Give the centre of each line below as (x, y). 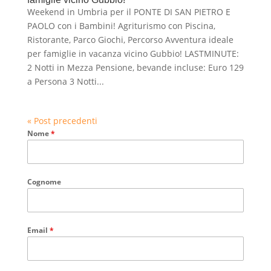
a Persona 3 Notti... (65, 81)
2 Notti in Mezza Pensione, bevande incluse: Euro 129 (135, 67)
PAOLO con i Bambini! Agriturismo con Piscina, (121, 25)
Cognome (44, 181)
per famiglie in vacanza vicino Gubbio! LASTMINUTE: (133, 53)
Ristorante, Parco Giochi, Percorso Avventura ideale (130, 39)
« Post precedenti (62, 120)
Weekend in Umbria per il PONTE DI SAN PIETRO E (129, 11)
